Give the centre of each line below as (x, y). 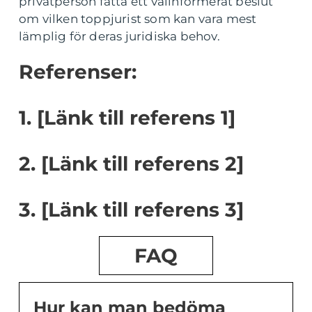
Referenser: (78, 72)
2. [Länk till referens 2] (131, 164)
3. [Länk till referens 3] (131, 210)
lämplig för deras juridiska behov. (119, 37)
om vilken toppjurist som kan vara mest (138, 19)
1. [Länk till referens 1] (127, 118)
